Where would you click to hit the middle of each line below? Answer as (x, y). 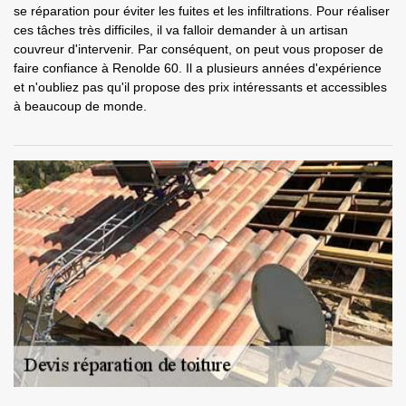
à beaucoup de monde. (80, 106)
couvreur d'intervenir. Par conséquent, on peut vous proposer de (198, 49)
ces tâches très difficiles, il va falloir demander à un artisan (181, 30)
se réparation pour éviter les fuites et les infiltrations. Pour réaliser (202, 11)
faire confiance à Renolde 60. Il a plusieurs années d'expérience (198, 68)
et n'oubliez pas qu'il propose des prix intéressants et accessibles (200, 87)
